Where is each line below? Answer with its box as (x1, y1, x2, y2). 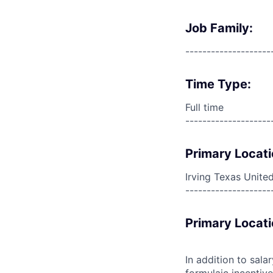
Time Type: (185, 77, 251, 91)
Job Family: (185, 21, 253, 35)
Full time (185, 101, 224, 113)
